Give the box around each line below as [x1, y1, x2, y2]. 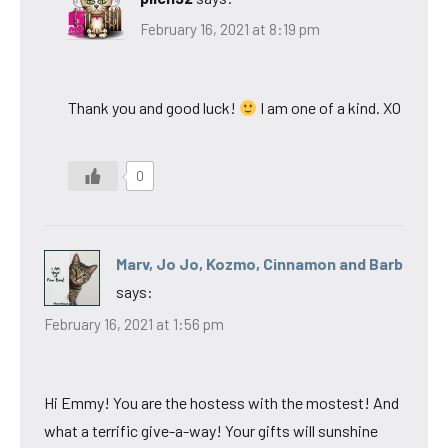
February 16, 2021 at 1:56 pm [44, 314, 224, 333]
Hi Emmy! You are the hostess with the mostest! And [44, 392, 399, 412]
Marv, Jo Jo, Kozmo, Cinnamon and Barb [116, 254, 403, 274]
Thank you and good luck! [68, 98, 239, 118]
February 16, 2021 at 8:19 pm [140, 20, 320, 39]
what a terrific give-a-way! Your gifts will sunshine [44, 420, 378, 440]
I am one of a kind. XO [257, 98, 402, 118]
